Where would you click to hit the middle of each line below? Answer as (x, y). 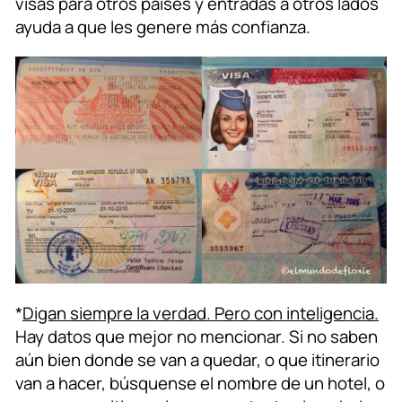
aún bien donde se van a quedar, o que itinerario (197, 360)
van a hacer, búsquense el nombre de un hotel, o (200, 384)
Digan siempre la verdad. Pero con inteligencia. (201, 314)
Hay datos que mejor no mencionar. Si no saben (197, 337)
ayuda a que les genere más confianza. (163, 27)
